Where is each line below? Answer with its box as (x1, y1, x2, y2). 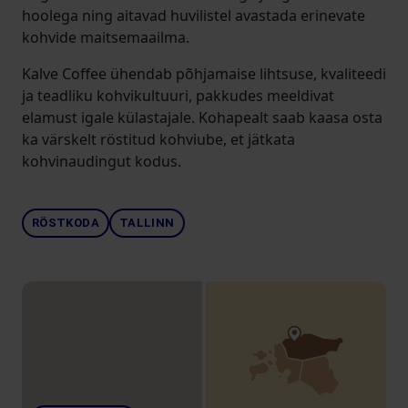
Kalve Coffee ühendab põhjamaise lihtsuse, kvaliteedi (22, 64, 386, 84)
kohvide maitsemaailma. (22, 27, 189, 47)
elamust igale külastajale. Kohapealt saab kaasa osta (22, 107, 382, 127)
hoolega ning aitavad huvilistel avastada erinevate (22, 5, 365, 25)
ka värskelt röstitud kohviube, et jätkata (22, 129, 295, 149)
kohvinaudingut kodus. (22, 151, 181, 171)
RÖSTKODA (32, 216, 99, 229)
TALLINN (118, 216, 175, 229)
